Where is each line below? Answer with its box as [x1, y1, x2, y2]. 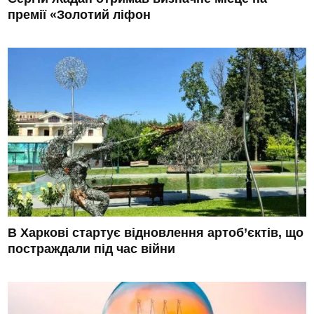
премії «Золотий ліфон [8, 7, 151, 22]
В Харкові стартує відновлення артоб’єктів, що [8, 225, 304, 240]
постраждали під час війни [8, 241, 176, 256]
